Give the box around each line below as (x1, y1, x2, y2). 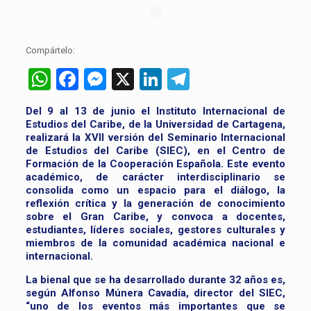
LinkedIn (161, 66, 243, 93)
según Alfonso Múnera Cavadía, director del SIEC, (25, 287, 286, 300)
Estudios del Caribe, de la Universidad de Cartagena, (25, 118, 286, 131)
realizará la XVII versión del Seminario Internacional (25, 131, 286, 144)
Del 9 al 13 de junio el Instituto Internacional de (25, 105, 286, 118)
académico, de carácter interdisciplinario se (25, 171, 286, 184)
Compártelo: (25, 45, 75, 56)
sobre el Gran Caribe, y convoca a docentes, (25, 210, 286, 224)
